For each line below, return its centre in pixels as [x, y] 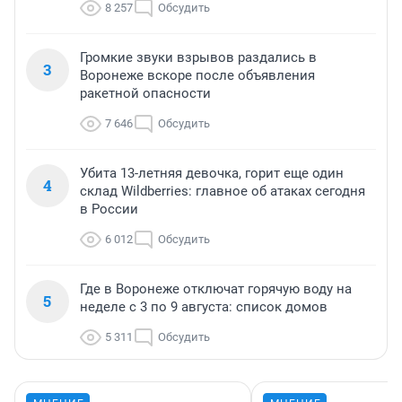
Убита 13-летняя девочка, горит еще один [212, 174]
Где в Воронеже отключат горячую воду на [216, 289]
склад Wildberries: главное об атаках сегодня [223, 192]
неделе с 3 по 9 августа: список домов [204, 307]
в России [109, 210]
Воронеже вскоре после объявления [197, 76]
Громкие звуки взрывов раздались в [198, 58]
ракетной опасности [145, 94]
